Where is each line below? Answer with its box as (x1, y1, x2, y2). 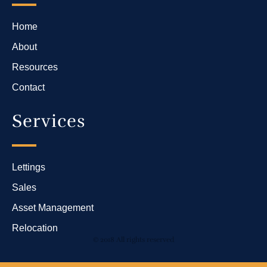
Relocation (12, 223, 58, 234)
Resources (12, 62, 58, 73)
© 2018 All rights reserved (93, 235, 174, 244)
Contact (12, 82, 45, 93)
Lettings (12, 162, 45, 173)
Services (12, 110, 86, 133)
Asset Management (12, 203, 94, 213)
